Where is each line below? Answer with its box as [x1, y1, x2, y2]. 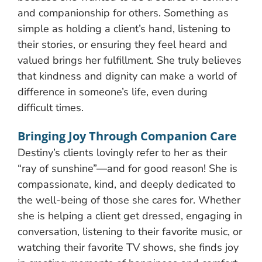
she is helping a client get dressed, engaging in [18, 208, 242, 223]
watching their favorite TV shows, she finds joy [18, 240, 239, 254]
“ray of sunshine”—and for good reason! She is [18, 161, 237, 175]
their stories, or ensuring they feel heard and [18, 37, 227, 51]
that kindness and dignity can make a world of [18, 68, 237, 83]
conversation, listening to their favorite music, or [18, 224, 242, 239]
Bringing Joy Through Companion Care [18, 127, 237, 144]
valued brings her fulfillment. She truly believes [18, 53, 242, 67]
